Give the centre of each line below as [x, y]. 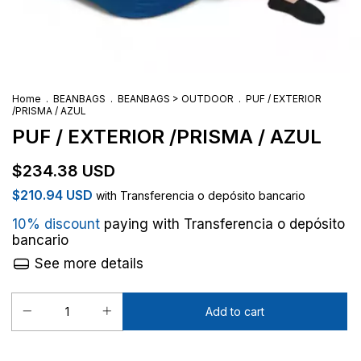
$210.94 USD [54, 195]
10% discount [56, 224]
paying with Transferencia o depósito [222, 224]
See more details [87, 264]
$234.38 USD [64, 171]
